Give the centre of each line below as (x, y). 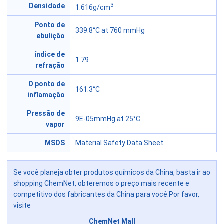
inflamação (46, 95)
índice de (50, 55)
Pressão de (46, 114)
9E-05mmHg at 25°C (108, 119)
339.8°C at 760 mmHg (110, 31)
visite (22, 206)
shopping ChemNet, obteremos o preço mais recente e (101, 184)
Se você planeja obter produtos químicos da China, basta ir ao (112, 173)
